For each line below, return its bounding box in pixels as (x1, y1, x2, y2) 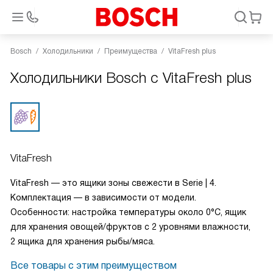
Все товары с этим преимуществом (10, 260, 177, 271)
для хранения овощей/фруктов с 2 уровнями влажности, (10, 222, 250, 232)
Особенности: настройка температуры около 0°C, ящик (10, 207, 246, 217)
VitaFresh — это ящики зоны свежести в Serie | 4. (10, 178, 216, 188)
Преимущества (104, 47, 157, 55)
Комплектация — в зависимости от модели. (10, 193, 196, 202)
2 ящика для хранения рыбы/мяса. (10, 236, 155, 246)
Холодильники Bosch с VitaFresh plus (10, 69, 252, 86)
